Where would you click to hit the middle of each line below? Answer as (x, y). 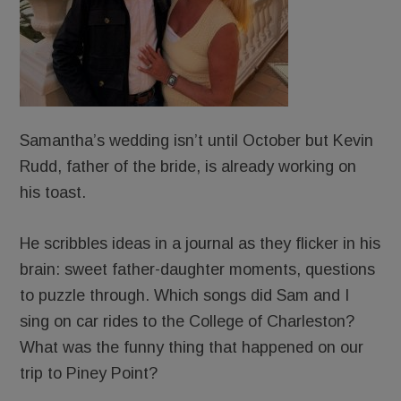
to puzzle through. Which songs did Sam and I (185, 295)
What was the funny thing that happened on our (192, 347)
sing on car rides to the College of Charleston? (188, 321)
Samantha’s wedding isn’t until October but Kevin (197, 141)
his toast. (53, 192)
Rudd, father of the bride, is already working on (188, 166)
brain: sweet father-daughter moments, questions (198, 269)
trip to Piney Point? (89, 373)
